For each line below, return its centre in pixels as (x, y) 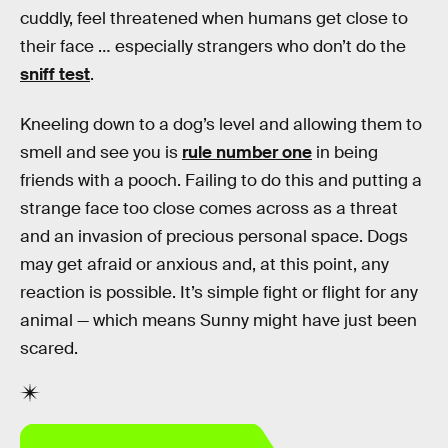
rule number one (247, 152)
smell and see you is (101, 152)
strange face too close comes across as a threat (209, 208)
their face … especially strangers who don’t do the (213, 46)
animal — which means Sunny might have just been (218, 320)
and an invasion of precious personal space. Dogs (214, 236)
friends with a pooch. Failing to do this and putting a (221, 180)
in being (345, 152)
